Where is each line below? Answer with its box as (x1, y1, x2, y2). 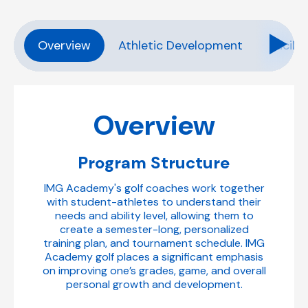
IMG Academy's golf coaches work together (43, 180, 265, 195)
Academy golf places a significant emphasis (45, 249, 263, 264)
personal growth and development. (65, 276, 243, 291)
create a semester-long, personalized (59, 221, 249, 236)
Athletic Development (118, 37, 243, 54)
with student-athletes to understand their (47, 194, 261, 209)
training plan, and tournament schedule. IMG (43, 235, 265, 250)
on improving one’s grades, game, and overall (42, 263, 266, 278)
